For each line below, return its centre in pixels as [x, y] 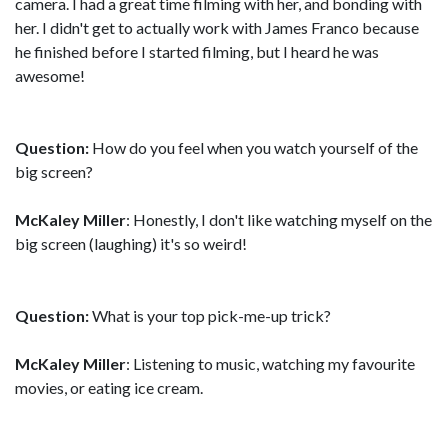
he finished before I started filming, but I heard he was [197, 51]
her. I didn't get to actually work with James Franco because [217, 27]
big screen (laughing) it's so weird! [131, 243]
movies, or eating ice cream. [109, 387]
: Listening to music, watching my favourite [270, 363]
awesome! [50, 75]
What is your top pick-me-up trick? [210, 315]
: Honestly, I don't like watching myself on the [279, 219]
